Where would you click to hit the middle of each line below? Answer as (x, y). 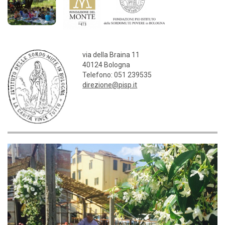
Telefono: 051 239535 (117, 75)
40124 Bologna (106, 65)
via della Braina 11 (111, 54)
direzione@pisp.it (110, 85)
